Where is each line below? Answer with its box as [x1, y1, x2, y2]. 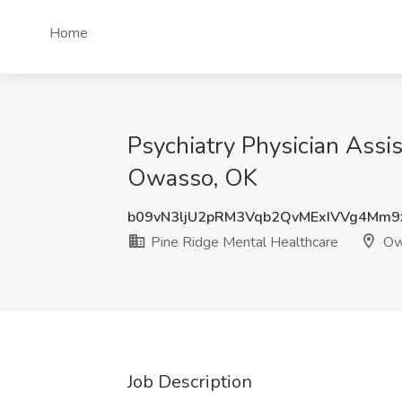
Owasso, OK [127, 162, 258, 194]
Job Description [127, 370, 252, 394]
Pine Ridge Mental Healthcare [147, 232, 338, 252]
